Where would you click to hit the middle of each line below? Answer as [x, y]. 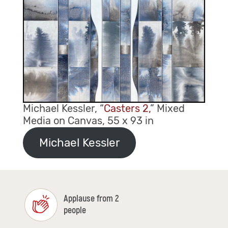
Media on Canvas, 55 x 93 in [88, 121]
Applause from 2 [91, 199]
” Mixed [167, 109]
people [75, 211]
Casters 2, [127, 109]
